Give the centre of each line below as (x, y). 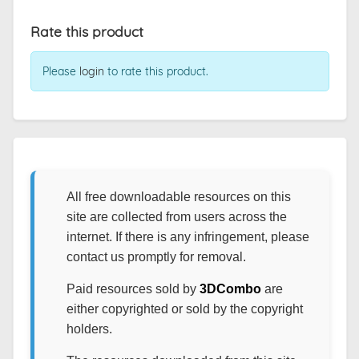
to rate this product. (156, 72)
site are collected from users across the (176, 217)
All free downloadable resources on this (178, 197)
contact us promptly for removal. (156, 257)
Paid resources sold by (133, 289)
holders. (89, 329)
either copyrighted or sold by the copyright (184, 309)
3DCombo (230, 289)
